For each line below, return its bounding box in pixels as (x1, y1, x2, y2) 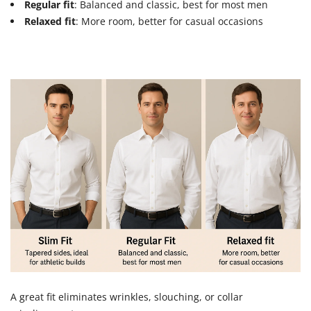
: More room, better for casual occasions (76, 15, 264, 28)
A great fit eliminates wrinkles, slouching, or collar (10, 289, 243, 303)
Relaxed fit (24, 15, 76, 28)
